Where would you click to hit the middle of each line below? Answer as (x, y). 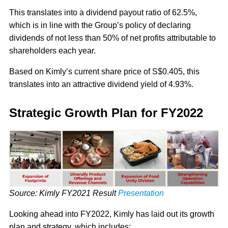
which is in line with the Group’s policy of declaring (100, 25)
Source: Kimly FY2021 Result (64, 193)
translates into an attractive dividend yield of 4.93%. (102, 84)
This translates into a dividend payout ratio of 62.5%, (103, 12)
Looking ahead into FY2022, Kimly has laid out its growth (112, 214)
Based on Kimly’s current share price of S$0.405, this (104, 71)
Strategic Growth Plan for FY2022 (110, 112)
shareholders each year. (53, 50)
